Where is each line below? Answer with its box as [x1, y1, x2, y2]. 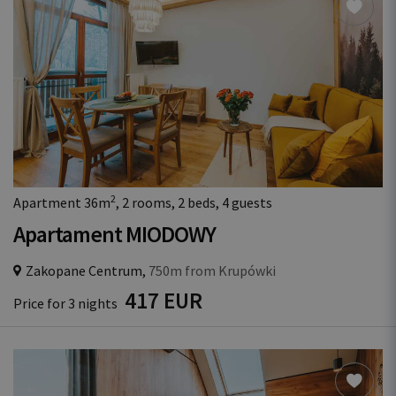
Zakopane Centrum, [26, 262, 146, 279]
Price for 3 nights [13, 294, 120, 312]
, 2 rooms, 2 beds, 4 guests [116, 194, 272, 211]
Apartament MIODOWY [13, 220, 216, 248]
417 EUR [125, 286, 202, 315]
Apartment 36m [13, 194, 110, 211]
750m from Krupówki [146, 262, 276, 279]
